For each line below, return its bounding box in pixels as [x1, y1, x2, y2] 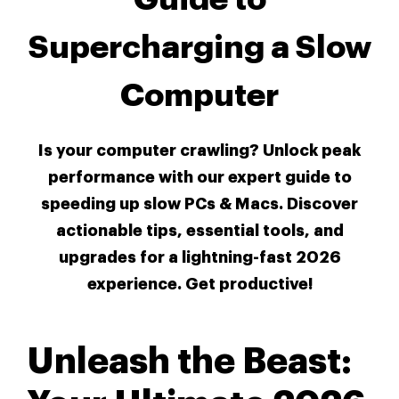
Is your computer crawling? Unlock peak [38, 142, 361, 159]
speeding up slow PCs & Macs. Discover [41, 196, 358, 213]
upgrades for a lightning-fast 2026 [58, 249, 341, 266]
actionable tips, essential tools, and [55, 223, 344, 240]
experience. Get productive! [86, 276, 313, 293]
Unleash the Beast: [27, 344, 352, 380]
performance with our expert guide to [47, 169, 352, 186]
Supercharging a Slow [28, 31, 371, 64]
